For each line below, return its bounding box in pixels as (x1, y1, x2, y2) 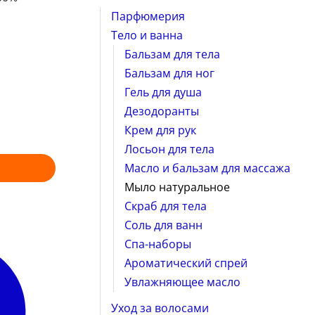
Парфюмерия (110, 8, 185, 24)
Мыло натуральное (124, 179, 230, 195)
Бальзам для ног (124, 65, 214, 81)
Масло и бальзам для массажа (124, 160, 290, 176)
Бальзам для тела (124, 46, 220, 62)
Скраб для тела (124, 198, 207, 214)
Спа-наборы (124, 236, 191, 252)
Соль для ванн (124, 217, 202, 233)
